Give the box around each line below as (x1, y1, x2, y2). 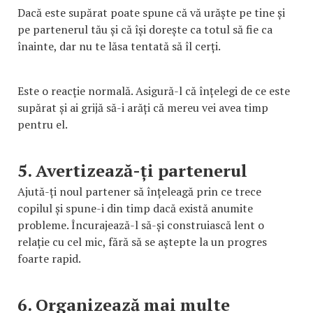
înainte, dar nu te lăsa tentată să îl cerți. (17, 38, 220, 54)
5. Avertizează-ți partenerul (17, 159, 247, 182)
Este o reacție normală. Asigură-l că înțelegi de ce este (17, 82, 290, 99)
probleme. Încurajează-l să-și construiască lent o (17, 217, 264, 233)
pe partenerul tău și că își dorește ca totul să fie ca (17, 21, 272, 37)
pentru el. (17, 116, 68, 132)
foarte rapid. (17, 250, 81, 266)
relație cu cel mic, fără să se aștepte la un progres (17, 233, 267, 249)
